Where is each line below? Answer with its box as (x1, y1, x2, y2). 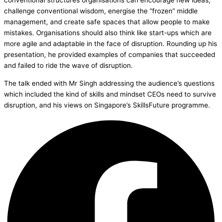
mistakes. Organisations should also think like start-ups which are (4, 29, 212, 37)
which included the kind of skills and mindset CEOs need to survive (4, 90, 216, 98)
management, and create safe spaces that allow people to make (4, 18, 210, 26)
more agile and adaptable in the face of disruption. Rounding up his (4, 40, 217, 48)
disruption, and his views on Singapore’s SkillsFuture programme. (4, 101, 210, 109)
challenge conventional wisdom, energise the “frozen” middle (4, 7, 198, 15)
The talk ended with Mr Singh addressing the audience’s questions (4, 79, 215, 87)
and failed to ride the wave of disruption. (4, 61, 133, 69)
